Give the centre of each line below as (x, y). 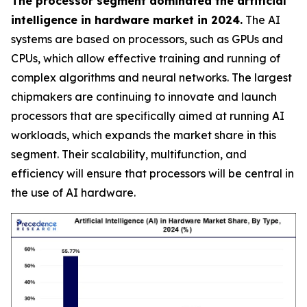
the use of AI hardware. (73, 193)
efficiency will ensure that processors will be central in (152, 173)
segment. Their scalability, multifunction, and (129, 154)
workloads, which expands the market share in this (144, 135)
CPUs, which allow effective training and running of (146, 58)
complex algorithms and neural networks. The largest (151, 77)
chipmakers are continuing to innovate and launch (144, 97)
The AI (261, 20)
